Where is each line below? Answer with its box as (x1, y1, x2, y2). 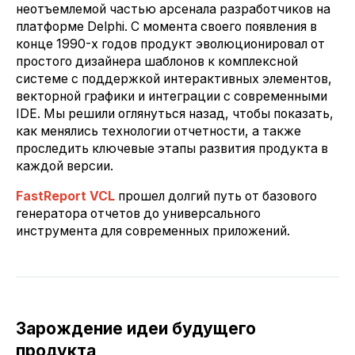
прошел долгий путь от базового (115, 188, 317, 204)
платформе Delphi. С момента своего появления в (16, 19, 317, 35)
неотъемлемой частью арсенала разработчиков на (16, 2, 330, 17)
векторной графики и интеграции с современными (16, 89, 327, 105)
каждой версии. (16, 158, 113, 174)
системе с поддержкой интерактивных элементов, (16, 71, 332, 87)
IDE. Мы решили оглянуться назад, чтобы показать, (16, 106, 334, 122)
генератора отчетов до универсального (16, 205, 261, 221)
